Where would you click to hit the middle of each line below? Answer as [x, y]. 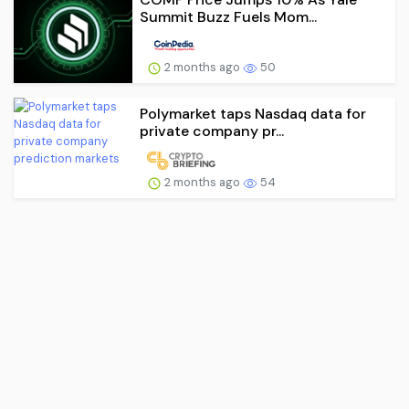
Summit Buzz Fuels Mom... [228, 16]
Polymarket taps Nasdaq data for [253, 114]
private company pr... [212, 131]
